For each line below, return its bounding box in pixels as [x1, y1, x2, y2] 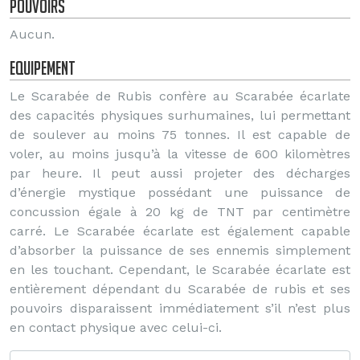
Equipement [10, 57, 76, 79]
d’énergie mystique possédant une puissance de [10, 185, 350, 200]
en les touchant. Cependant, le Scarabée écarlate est [10, 262, 350, 277]
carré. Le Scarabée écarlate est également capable [10, 223, 350, 239]
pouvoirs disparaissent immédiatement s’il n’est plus [10, 301, 350, 316]
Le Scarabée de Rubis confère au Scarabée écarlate [10, 88, 350, 104]
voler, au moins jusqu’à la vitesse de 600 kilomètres [10, 146, 350, 162]
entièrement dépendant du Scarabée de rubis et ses [10, 281, 350, 297]
